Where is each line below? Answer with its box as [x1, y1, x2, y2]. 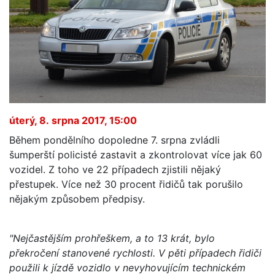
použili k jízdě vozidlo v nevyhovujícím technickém [9, 261, 246, 274]
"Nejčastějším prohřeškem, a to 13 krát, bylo [9, 231, 215, 244]
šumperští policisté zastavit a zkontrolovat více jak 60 [9, 148, 262, 161]
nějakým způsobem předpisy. [9, 192, 145, 205]
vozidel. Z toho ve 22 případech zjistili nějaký [9, 163, 221, 176]
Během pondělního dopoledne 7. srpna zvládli [9, 133, 220, 146]
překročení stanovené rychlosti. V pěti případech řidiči [9, 246, 261, 259]
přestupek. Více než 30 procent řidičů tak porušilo [9, 177, 243, 190]
